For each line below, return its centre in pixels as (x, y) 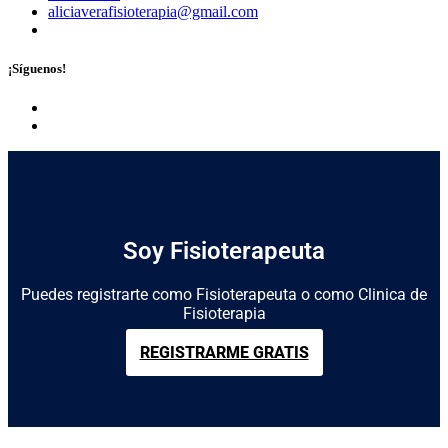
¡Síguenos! (37, 69)
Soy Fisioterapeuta (224, 251)
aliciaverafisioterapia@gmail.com (153, 11)
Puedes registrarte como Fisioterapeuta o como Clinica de (224, 295)
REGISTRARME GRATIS (224, 353)
